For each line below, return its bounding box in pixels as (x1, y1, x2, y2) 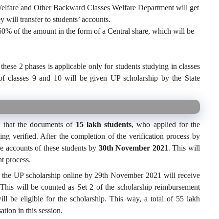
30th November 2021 (98, 144, 168, 153)
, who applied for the (131, 120, 200, 129)
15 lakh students (75, 120, 132, 129)
